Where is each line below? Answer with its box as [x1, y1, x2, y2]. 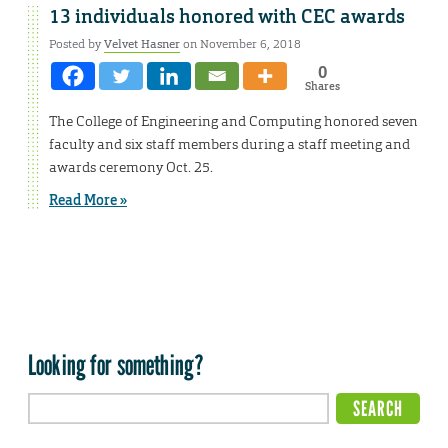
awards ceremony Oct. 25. [49, 157, 213, 176]
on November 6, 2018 [180, 35, 301, 52]
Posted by [49, 35, 104, 52]
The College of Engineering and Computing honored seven [49, 111, 418, 130]
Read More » [49, 190, 127, 209]
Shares [304, 78, 340, 93]
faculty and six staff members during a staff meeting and [49, 134, 410, 153]
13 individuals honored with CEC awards [49, 4, 405, 29]
